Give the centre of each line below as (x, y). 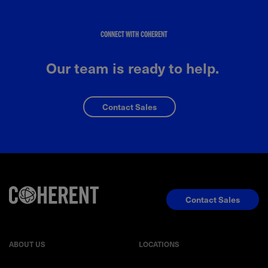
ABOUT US (27, 244)
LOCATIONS (159, 244)
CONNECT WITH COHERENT (134, 36)
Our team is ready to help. (134, 68)
